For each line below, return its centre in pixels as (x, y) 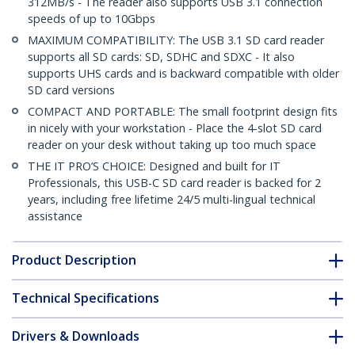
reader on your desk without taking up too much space (172, 145)
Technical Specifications (86, 298)
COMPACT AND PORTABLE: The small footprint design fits (183, 112)
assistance (55, 216)
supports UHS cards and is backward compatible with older (183, 74)
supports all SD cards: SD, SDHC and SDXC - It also (161, 57)
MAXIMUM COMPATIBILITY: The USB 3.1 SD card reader (176, 40)
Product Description (74, 260)
